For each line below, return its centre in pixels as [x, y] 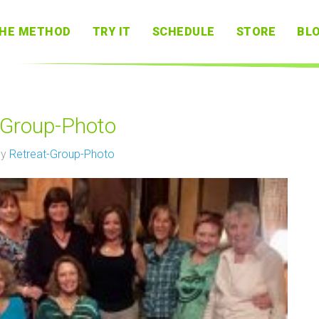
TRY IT [111, 32]
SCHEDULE [183, 32]
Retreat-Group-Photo [62, 154]
